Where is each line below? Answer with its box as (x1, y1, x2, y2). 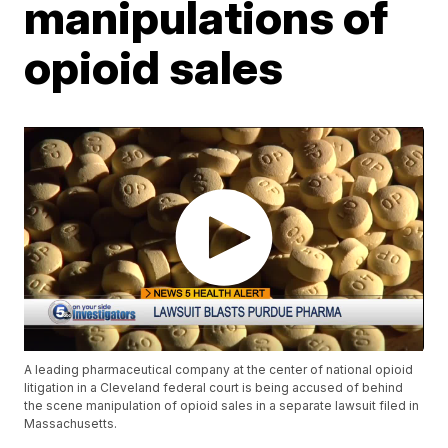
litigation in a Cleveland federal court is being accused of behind (24, 380, 404, 396)
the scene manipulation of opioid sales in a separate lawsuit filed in (24, 398, 420, 414)
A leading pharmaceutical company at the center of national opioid (24, 362, 414, 378)
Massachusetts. (24, 416, 118, 432)
